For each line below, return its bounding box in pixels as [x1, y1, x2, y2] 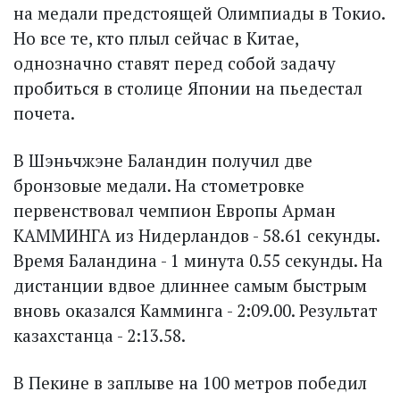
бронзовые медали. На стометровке [13, 174, 304, 197]
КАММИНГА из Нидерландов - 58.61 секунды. [13, 224, 379, 247]
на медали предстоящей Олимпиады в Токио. [13, 2, 385, 25]
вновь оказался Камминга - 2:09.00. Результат [13, 299, 378, 322]
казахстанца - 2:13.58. [13, 324, 186, 347]
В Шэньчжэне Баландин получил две [13, 149, 312, 172]
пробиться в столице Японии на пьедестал [13, 77, 362, 100]
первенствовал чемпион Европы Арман [13, 199, 336, 222]
